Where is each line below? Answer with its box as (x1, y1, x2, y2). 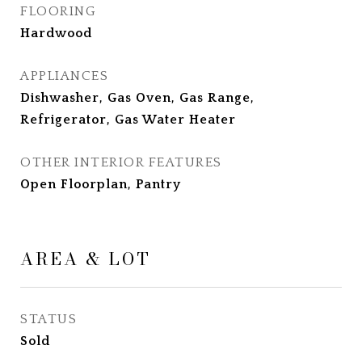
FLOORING (20, 4, 96, 19)
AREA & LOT (20, 246, 151, 271)
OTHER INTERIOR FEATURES (20, 155, 222, 170)
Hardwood (20, 26, 92, 40)
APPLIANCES (20, 69, 108, 83)
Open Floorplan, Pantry (20, 177, 181, 192)
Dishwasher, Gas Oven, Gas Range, (20, 90, 255, 105)
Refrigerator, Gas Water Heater (20, 112, 236, 127)
